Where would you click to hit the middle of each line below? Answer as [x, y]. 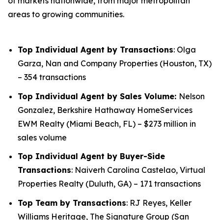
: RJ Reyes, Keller [159, 203]
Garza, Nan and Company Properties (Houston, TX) [115, 63]
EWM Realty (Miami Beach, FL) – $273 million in [107, 124]
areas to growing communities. [66, 14]
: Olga [185, 50]
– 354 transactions [52, 77]
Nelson [192, 96]
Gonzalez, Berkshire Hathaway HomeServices [105, 110]
